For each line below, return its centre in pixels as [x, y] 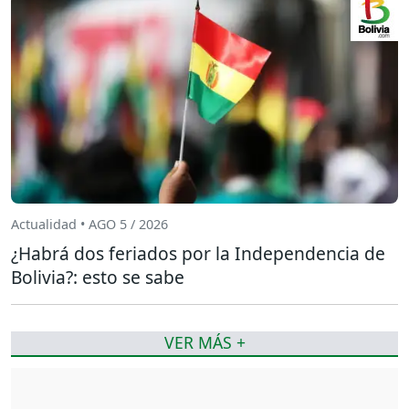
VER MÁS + [204, 343]
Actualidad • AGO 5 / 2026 [89, 225]
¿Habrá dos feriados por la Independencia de [198, 253]
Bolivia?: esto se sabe [98, 277]
